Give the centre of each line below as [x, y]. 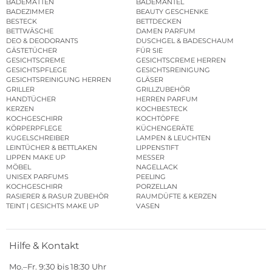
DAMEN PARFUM [166, 31]
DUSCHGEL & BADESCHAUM [185, 40]
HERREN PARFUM [167, 99]
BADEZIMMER [30, 11]
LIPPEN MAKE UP [36, 157]
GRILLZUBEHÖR [163, 89]
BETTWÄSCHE [30, 31]
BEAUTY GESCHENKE [172, 11]
